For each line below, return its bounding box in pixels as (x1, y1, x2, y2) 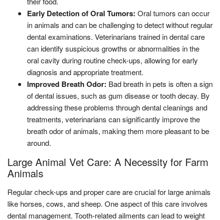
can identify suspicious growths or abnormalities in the (27, 43, 199, 54)
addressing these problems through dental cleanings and (27, 102, 207, 112)
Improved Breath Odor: (27, 78, 107, 89)
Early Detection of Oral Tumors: (27, 7, 137, 19)
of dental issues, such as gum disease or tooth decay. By (27, 90, 210, 101)
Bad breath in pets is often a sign (107, 78, 213, 89)
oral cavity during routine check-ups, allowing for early (27, 55, 198, 65)
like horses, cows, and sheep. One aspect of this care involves (7, 198, 208, 209)
